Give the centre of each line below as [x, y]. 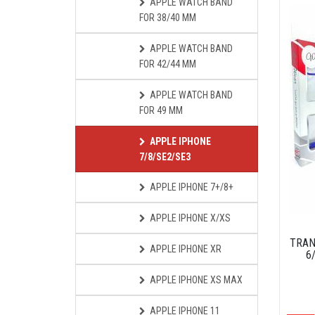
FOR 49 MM [161, 110]
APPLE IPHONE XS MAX [196, 280]
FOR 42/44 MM [168, 64]
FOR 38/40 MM [168, 18]
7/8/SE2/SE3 [165, 157]
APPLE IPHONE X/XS [190, 218]
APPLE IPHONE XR [186, 249]
